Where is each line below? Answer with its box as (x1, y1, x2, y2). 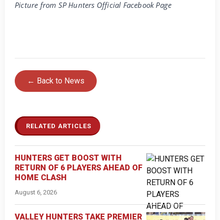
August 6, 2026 (15, 188, 57, 196)
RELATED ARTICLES (26, 122, 91, 130)
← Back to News (27, 76, 84, 85)
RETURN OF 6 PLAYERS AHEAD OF (15, 163, 142, 172)
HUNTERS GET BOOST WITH (15, 153, 122, 163)
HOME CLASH (15, 172, 67, 182)
